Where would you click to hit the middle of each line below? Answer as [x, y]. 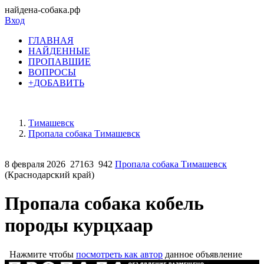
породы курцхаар [79, 225]
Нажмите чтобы [40, 254]
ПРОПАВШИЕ [60, 62]
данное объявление [202, 254]
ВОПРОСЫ [52, 72]
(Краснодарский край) [49, 175]
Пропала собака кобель [104, 204]
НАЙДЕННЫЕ [59, 51]
